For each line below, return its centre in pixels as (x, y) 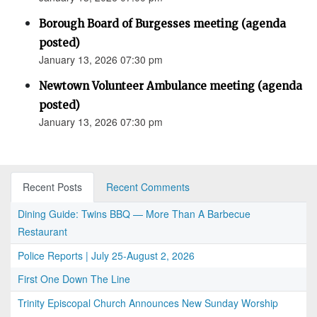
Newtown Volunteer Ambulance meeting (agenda (171, 86)
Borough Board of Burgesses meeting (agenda (162, 24)
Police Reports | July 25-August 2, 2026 (106, 256)
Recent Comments (148, 187)
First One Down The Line (74, 279)
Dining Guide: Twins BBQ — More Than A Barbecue (134, 214)
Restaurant (42, 232)
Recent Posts (52, 187)
